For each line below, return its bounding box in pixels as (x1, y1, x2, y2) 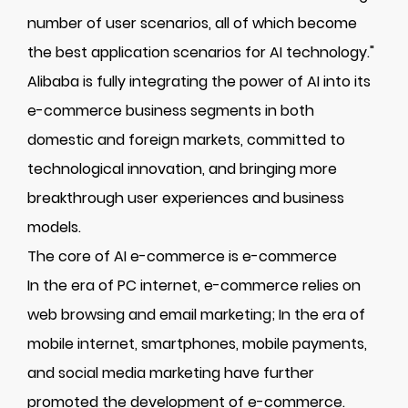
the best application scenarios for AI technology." (27, 42, 374, 63)
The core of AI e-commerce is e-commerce (27, 246, 337, 267)
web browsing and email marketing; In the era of (27, 304, 365, 325)
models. (27, 217, 81, 238)
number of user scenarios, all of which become (27, 13, 357, 34)
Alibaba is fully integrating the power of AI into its (27, 71, 371, 92)
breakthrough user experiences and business (27, 188, 344, 209)
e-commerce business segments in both (27, 100, 314, 121)
